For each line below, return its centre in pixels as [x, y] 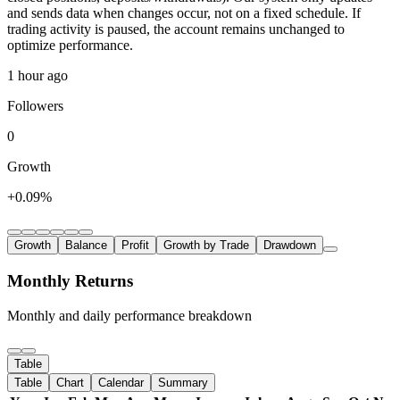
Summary [183, 382]
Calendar [121, 382]
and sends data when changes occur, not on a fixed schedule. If [184, 13]
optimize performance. [70, 46]
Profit [135, 246]
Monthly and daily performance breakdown [129, 315]
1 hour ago [37, 76]
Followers [35, 106]
